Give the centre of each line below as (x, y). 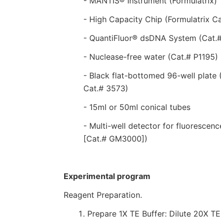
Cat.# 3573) (106, 88)
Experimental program (107, 176)
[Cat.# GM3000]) (115, 139)
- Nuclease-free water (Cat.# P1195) (150, 57)
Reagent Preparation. (104, 195)
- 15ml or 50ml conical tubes (137, 107)
